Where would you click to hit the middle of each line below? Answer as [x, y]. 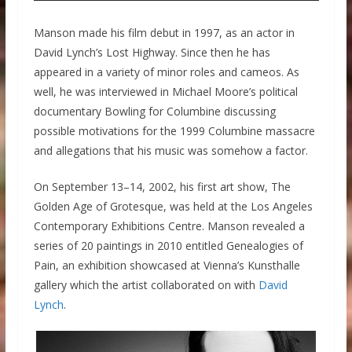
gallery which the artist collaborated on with [146, 285]
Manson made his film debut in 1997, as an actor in [164, 33]
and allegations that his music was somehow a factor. [170, 151]
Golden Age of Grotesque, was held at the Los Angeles [173, 207]
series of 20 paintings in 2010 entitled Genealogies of [168, 246]
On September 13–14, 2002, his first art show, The [162, 187]
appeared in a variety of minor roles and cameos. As [166, 72]
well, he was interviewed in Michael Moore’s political [165, 92]
